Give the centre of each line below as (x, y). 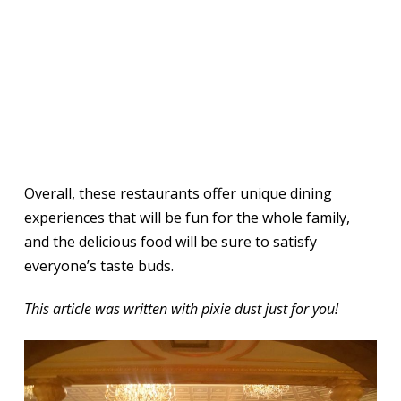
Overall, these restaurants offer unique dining (178, 193)
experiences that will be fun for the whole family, (187, 217)
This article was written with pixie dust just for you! (181, 309)
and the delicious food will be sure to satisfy (170, 241)
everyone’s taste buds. (98, 265)
